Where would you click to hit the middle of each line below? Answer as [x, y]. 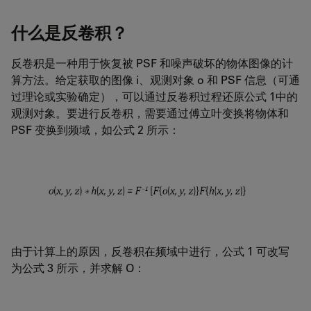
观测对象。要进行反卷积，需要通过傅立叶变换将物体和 [150, 112]
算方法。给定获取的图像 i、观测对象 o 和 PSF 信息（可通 [155, 79]
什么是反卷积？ [69, 32]
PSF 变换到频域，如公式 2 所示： [95, 129]
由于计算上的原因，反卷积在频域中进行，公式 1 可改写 [150, 251]
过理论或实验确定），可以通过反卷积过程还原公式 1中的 [154, 96]
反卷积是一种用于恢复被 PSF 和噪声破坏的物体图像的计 [152, 62]
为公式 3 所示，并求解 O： [78, 267]
